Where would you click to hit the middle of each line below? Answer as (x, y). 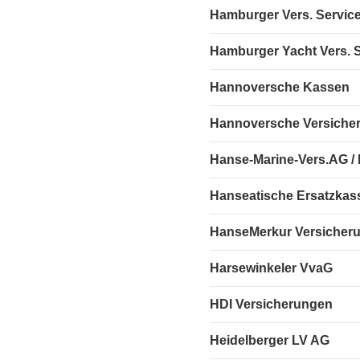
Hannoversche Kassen (280, 87)
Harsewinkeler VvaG (272, 268)
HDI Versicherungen (272, 304)
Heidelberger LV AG (270, 340)
